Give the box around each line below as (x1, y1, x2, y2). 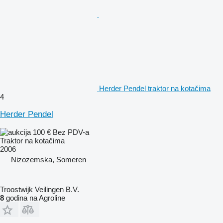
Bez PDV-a (53, 127, 89, 136)
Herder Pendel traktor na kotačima (99, 84, 211, 93)
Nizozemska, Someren (11, 155, 86, 164)
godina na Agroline (4, 193, 65, 202)
